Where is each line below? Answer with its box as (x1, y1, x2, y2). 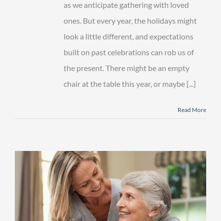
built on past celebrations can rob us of (64, 47, 194, 57)
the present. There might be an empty (64, 63, 189, 73)
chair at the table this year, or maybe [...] (64, 79, 196, 89)
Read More (178, 106, 206, 114)
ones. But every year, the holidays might (64, 16, 197, 26)
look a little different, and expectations (64, 32, 193, 41)
